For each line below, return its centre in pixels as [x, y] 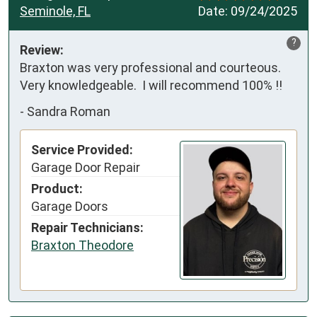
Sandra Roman [69, 112]
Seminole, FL [55, 11]
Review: [42, 50]
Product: [57, 188]
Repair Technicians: [87, 227]
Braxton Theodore [82, 245]
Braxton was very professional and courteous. [150, 67]
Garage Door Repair [86, 167]
